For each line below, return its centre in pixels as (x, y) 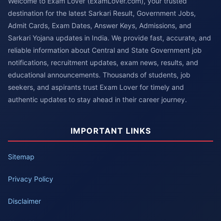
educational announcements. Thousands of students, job (99, 75)
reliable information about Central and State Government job (105, 50)
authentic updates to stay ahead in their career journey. (97, 99)
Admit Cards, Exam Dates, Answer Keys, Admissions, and (100, 25)
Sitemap (21, 157)
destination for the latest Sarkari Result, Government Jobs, (102, 13)
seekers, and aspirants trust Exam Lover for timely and (96, 87)
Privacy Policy (31, 179)
